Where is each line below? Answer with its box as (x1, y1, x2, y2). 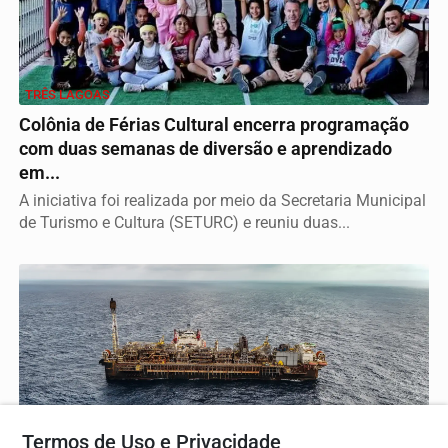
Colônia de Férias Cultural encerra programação (19, 115, 409, 136)
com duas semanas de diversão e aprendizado (19, 139, 392, 160)
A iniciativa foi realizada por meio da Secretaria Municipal (19, 191, 426, 211)
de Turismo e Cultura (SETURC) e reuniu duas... (19, 213, 350, 233)
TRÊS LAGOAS (25, 87, 110, 103)
